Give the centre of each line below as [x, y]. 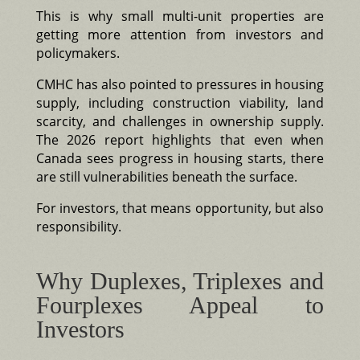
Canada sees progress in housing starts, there [180, 158]
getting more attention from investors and [180, 34]
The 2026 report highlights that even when [180, 139]
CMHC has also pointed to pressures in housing [180, 84]
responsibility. [78, 226]
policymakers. [78, 53]
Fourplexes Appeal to [180, 305]
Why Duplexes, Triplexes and [180, 280]
